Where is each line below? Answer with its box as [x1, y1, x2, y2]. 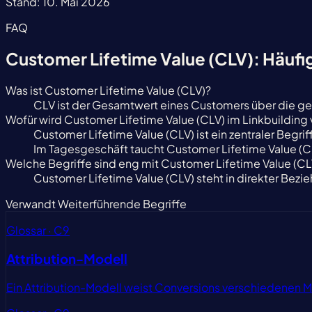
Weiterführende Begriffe [58, 196, 187, 212]
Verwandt [6, 196, 56, 212]
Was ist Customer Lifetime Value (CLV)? [6, 83, 211, 98]
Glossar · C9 [6, 223, 70, 238]
